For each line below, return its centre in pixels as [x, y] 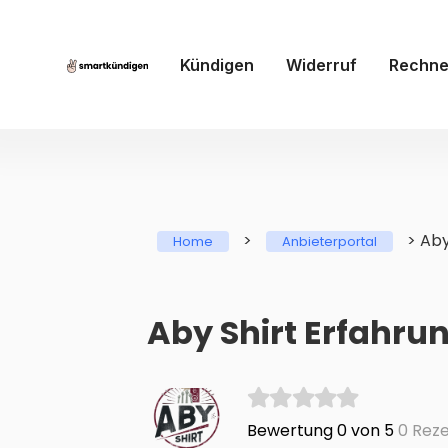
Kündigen [216, 64]
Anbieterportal [329, 242]
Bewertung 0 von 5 [320, 431]
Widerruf [321, 64]
